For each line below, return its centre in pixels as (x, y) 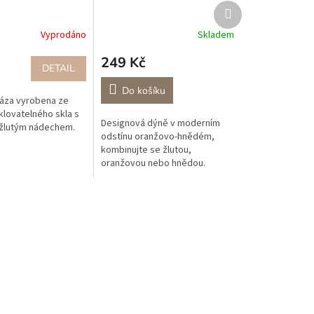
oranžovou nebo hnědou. (153, 163)
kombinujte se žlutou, (146, 150)
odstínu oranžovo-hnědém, (158, 136)
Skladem (216, 35)
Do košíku (144, 90)
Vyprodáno (64, 35)
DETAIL (59, 68)
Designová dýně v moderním (161, 123)
